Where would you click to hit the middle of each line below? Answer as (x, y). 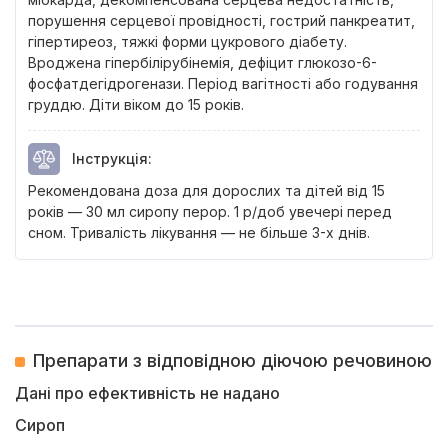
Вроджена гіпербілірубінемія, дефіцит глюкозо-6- (202, 62)
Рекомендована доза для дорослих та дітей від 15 (206, 190)
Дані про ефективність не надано (147, 393)
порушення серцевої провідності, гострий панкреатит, (221, 20)
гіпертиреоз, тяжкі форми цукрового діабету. (187, 41)
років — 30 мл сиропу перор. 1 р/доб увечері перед (210, 211)
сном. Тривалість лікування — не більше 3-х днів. (199, 232)
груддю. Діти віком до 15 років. (136, 104)
